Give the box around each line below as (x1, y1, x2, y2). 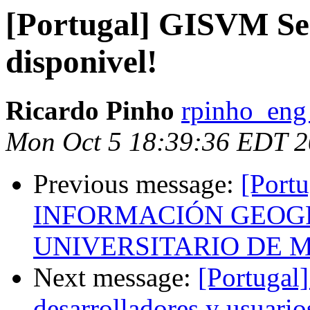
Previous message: (33, 169, 241, 199)
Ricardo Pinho (6, 95, 174, 126)
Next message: (33, 262, 198, 293)
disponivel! (6, 44, 158, 80)
